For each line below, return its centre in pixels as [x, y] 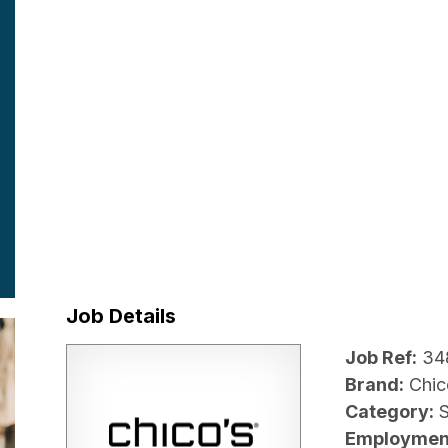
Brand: [374, 385]
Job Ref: [381, 358]
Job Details [121, 315]
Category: [389, 412]
